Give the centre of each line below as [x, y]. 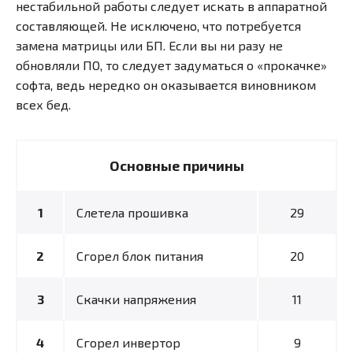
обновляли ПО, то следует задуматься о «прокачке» [171, 65]
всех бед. [43, 104]
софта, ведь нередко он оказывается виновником [166, 84]
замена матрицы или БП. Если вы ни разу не [149, 45]
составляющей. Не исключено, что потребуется [158, 25]
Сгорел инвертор [128, 342]
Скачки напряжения [136, 299]
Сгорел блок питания [140, 255]
